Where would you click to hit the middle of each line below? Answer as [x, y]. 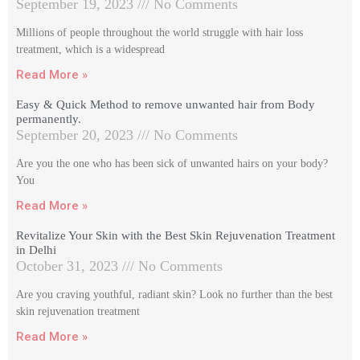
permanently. [50, 119]
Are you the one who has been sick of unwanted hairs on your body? [172, 163]
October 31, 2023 [69, 266]
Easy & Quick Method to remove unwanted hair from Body [166, 104]
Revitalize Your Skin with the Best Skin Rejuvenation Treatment [176, 235]
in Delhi [36, 250]
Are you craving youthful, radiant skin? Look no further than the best [174, 294]
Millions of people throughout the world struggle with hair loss [160, 32]
